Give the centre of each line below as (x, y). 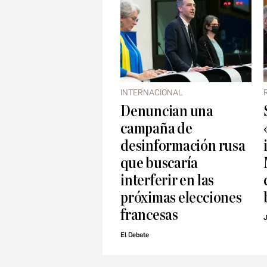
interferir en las (167, 181)
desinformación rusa (183, 146)
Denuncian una (167, 111)
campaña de (156, 129)
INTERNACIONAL (152, 93)
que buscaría (159, 163)
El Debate (135, 235)
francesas (149, 215)
